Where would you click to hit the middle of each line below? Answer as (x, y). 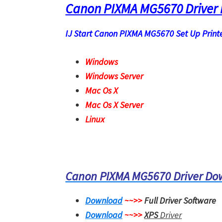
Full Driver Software (180, 200)
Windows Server (114, 76)
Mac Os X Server (114, 105)
